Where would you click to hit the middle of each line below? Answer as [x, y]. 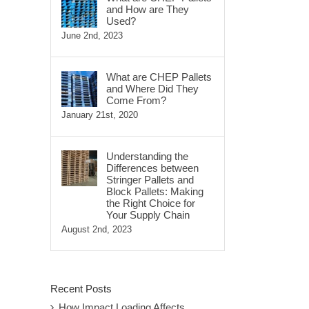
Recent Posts [81, 289]
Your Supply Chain [148, 215]
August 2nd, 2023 [97, 229]
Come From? [136, 100]
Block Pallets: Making [155, 191]
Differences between [152, 168]
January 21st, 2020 [100, 115]
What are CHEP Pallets [159, 77]
